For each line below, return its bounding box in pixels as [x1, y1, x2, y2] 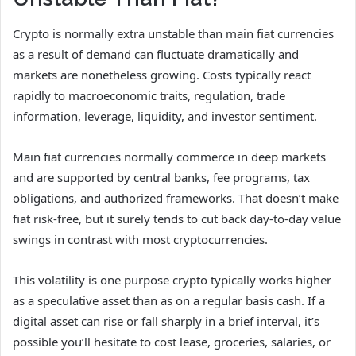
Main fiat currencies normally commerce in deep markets [13, 149, 326, 165]
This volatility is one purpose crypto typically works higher [13, 272, 331, 288]
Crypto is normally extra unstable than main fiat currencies [13, 25, 334, 42]
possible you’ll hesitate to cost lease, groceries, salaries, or [13, 334, 331, 350]
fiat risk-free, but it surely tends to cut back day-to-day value [13, 211, 341, 227]
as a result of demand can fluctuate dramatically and [13, 46, 299, 63]
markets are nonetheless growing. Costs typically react [13, 67, 311, 83]
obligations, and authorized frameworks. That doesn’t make [13, 190, 339, 207]
